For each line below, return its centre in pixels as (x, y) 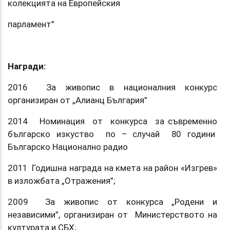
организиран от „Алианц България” (78, 100)
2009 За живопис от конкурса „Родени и (112, 202)
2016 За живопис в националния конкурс (112, 87)
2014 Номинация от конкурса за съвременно (112, 121)
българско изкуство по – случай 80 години (112, 134)
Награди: (27, 66)
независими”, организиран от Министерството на (112, 214)
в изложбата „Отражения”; (61, 180)
